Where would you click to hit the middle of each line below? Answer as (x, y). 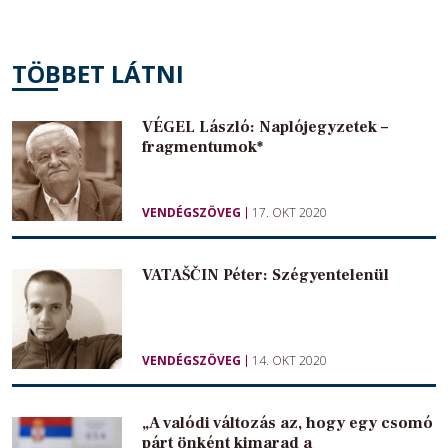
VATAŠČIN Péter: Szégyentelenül (265, 274)
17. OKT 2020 (289, 212)
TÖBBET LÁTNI (98, 73)
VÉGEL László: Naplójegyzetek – (265, 126)
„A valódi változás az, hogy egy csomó (287, 422)
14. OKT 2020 (289, 360)
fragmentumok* (202, 146)
